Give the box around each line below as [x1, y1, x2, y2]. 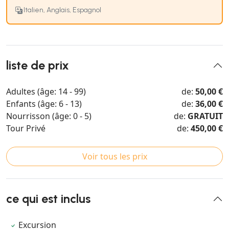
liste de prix [6, 58, 69, 73]
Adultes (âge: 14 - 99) [6, 85, 86, 97]
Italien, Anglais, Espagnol [24, 5, 101, 14]
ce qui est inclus [6, 191, 90, 206]
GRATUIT [188, 110, 223, 122]
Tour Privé [6, 122, 45, 134]
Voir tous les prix [82, 150, 147, 162]
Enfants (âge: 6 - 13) [6, 98, 82, 109]
